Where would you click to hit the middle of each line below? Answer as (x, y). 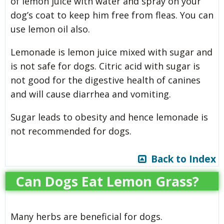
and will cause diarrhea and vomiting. (91, 94)
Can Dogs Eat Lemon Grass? (107, 181)
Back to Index (181, 159)
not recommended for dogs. (71, 131)
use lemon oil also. (50, 29)
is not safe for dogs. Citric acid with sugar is (105, 66)
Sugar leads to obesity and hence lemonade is (109, 117)
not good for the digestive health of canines (105, 80)
